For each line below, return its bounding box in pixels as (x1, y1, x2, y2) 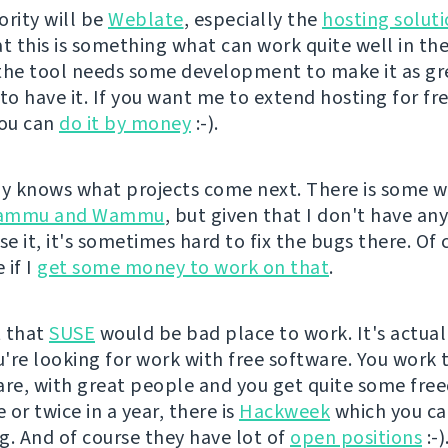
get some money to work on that (37, 254, 329, 281)
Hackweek (239, 398, 330, 425)
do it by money (59, 110, 191, 137)
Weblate (108, 6, 184, 33)
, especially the (183, 6, 322, 33)
